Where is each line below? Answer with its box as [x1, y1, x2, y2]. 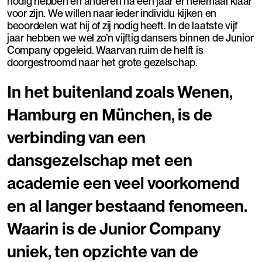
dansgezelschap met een [7, 150, 192, 170]
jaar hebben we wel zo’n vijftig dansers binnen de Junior [7, 31, 254, 44]
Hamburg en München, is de [7, 104, 212, 125]
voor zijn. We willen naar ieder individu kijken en [7, 6, 217, 19]
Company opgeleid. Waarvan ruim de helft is [7, 43, 204, 56]
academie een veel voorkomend [7, 173, 239, 193]
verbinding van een [7, 127, 146, 147]
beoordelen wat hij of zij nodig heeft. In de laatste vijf [7, 19, 238, 32]
